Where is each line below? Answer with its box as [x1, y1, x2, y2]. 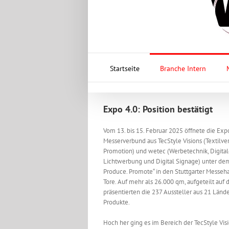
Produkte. [103, 198, 130, 207]
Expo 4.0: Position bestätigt [103, 103, 213, 115]
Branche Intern [159, 63, 206, 73]
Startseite [109, 63, 140, 73]
